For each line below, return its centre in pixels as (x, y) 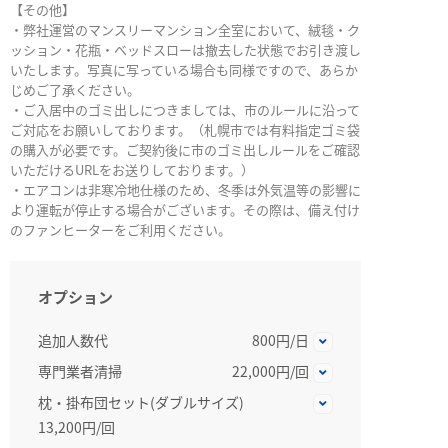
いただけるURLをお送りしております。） (132, 170)
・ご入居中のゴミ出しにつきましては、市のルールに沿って (185, 110)
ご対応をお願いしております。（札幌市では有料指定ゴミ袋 (185, 130)
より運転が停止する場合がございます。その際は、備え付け (185, 210)
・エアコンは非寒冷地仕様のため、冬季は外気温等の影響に (185, 190)
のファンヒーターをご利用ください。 (120, 230)
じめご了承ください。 (75, 90)
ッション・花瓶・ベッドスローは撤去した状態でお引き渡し (185, 50)
